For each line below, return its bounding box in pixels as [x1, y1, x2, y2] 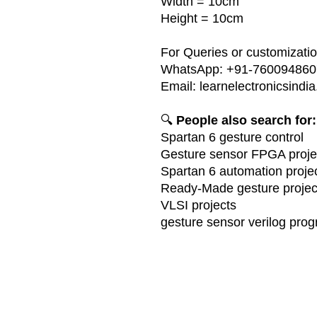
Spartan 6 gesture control [161, 129, 304, 144]
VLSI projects [161, 197, 236, 212]
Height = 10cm [161, 11, 243, 25]
